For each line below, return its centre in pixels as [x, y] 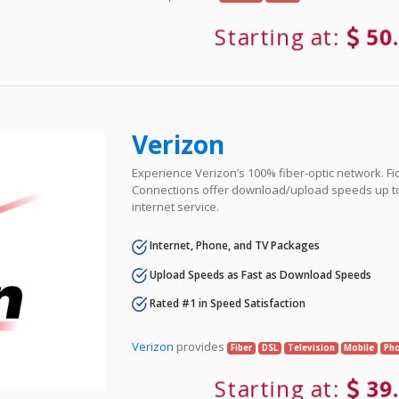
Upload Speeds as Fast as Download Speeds [260, 274]
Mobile [359, 348]
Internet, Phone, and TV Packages [234, 246]
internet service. [176, 207]
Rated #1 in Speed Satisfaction [227, 303]
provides [201, 347]
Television [311, 348]
